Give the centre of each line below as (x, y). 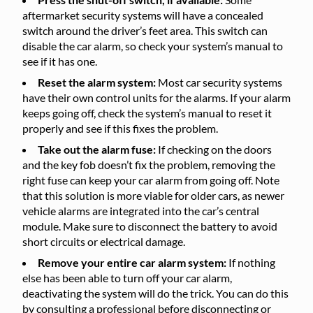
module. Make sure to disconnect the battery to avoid (150, 226)
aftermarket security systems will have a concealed (143, 15)
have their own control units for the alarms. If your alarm (156, 97)
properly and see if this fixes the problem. (120, 128)
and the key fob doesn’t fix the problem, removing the (149, 165)
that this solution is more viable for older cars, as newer (153, 195)
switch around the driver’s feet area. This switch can (145, 30)
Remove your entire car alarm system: (133, 262)
